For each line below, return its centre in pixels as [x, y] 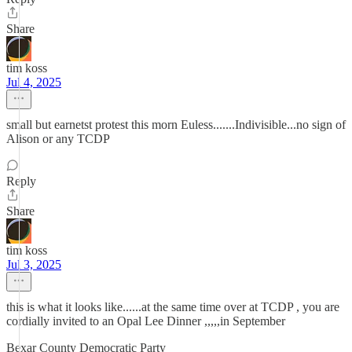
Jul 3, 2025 [34, 264]
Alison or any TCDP [58, 139]
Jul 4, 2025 [34, 82]
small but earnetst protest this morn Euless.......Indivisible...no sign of [176, 125]
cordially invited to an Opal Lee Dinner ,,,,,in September [146, 321]
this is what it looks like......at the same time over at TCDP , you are [173, 307]
